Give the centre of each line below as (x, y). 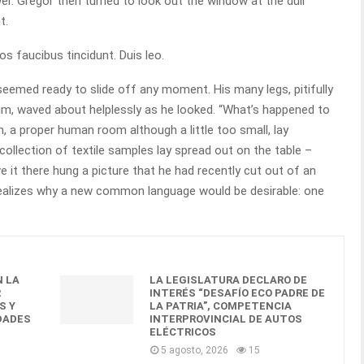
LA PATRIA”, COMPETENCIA (221, 306)
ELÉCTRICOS (183, 332)
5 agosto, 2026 (195, 350)
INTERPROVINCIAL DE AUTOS (226, 319)
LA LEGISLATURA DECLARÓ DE (228, 280)
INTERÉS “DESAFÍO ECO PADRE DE (237, 293)
